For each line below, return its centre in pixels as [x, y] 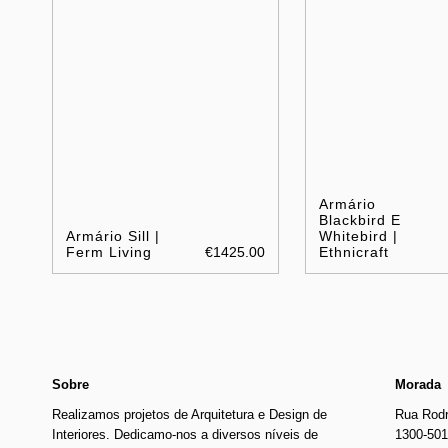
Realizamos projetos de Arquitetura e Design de [189, 414]
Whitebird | [359, 235]
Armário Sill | [113, 235]
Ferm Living [109, 251]
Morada [418, 384]
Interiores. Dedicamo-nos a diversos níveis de [185, 434]
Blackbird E [360, 219]
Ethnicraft [354, 251]
